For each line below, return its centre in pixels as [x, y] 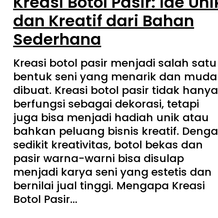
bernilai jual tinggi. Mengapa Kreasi [109, 185]
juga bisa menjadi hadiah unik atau [111, 117]
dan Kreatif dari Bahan [103, 20]
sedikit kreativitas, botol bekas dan [108, 145]
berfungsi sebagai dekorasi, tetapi [106, 104]
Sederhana [57, 39]
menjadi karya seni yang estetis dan [112, 172]
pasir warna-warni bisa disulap [98, 158]
